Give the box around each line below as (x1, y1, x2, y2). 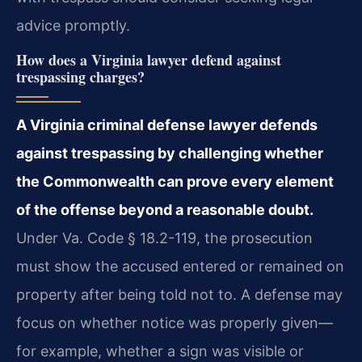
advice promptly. (16, 16, 130, 34)
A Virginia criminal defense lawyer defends (16, 116, 318, 133)
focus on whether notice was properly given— (16, 314, 333, 331)
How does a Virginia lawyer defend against (16, 48, 281, 70)
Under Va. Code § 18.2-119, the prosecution (16, 229, 313, 246)
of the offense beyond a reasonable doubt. (16, 200, 314, 218)
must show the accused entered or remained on (16, 257, 344, 275)
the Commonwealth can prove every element (16, 172, 334, 190)
